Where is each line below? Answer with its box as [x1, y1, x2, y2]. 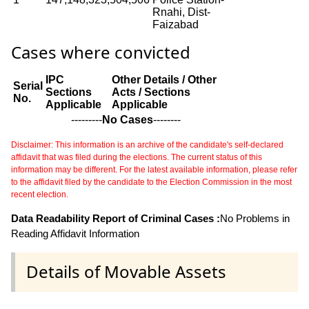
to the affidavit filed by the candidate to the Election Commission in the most [11, 177, 292, 188]
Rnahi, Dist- [152, 6, 210, 19]
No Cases [101, 114, 153, 126]
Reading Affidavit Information [11, 228, 139, 240]
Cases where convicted [11, 41, 190, 64]
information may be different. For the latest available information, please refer [11, 165, 297, 175]
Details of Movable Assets [26, 260, 226, 283]
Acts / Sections [112, 86, 190, 99]
